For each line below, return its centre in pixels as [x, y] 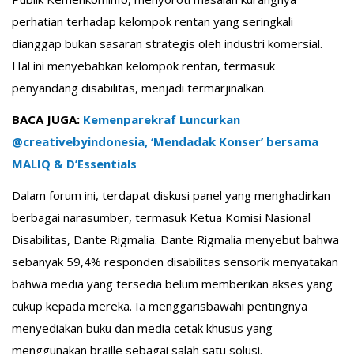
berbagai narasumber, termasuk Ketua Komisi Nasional [161, 217]
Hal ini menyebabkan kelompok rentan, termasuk [143, 65]
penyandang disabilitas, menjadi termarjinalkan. [139, 87]
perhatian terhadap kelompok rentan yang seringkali [153, 21]
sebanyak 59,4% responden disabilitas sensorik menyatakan [175, 261]
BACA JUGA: [47, 119]
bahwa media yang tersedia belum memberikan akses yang [172, 283]
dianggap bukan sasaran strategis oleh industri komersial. [167, 43]
